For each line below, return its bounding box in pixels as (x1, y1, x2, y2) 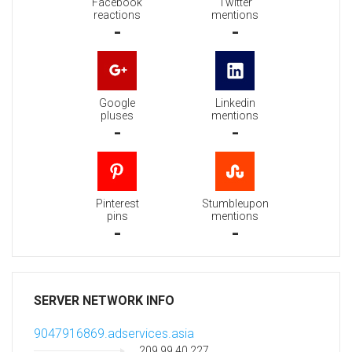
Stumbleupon (201, 197, 269, 211)
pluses (101, 109, 134, 123)
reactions (93, 9, 141, 22)
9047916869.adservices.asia (34, 326, 194, 342)
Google (99, 97, 135, 110)
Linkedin (214, 97, 255, 110)
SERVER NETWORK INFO (34, 293, 174, 309)
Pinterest (95, 197, 139, 211)
